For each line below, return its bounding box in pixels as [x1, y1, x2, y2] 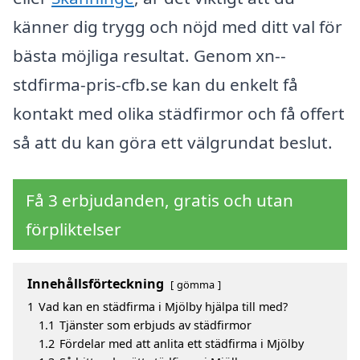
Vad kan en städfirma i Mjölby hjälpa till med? [39, 298, 288, 314]
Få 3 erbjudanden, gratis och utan [26, 188, 293, 211]
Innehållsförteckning [27, 274, 164, 292]
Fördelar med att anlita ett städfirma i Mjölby [59, 335, 304, 351]
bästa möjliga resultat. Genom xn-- [13, 43, 286, 67]
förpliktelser [26, 217, 121, 240]
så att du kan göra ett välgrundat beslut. [13, 130, 333, 153]
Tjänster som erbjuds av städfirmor [59, 317, 252, 333]
